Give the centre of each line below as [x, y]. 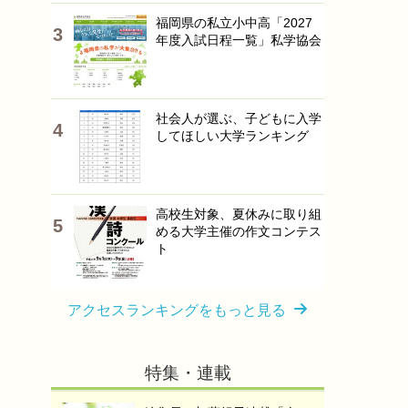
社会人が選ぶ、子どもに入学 [239, 118]
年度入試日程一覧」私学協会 [239, 40]
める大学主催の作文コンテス [239, 231]
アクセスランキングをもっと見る [177, 310]
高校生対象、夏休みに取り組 [239, 214]
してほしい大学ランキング [232, 136]
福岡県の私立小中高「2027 [234, 23]
